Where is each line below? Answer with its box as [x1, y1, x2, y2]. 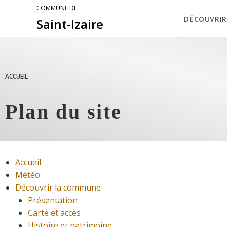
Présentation [28, 195, 78, 206]
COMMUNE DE [36, 4, 77, 12]
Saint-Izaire [36, 16, 103, 32]
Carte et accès [28, 207, 81, 219]
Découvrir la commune [15, 182, 101, 194]
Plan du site [5, 100, 122, 124]
